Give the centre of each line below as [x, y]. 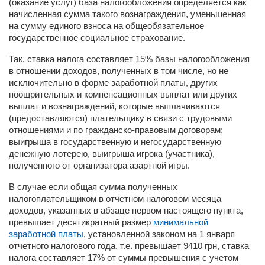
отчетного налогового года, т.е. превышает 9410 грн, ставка [129, 246]
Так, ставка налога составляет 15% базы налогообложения [129, 59]
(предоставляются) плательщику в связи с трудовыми [120, 118]
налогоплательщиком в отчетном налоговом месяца [115, 198]
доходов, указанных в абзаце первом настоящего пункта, [126, 210]
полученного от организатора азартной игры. [99, 165]
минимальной [181, 222]
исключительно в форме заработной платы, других [113, 83]
